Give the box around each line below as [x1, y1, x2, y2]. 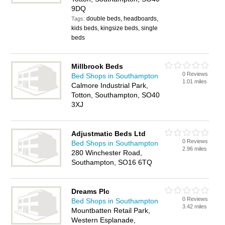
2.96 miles [182, 146, 207, 152]
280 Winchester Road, [71, 149, 143, 157]
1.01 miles [182, 78, 207, 84]
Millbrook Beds [71, 62, 124, 70]
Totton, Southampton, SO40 [71, 91, 160, 99]
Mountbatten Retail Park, [71, 206, 151, 214]
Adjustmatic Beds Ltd [71, 130, 146, 138]
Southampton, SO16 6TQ [71, 158, 153, 166]
